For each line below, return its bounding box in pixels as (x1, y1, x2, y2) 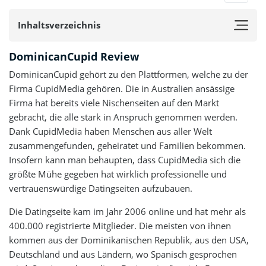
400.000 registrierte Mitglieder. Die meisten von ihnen (9, 220, 231, 232)
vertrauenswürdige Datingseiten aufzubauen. (9, 182, 192, 194)
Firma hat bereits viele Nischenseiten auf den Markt (9, 97, 219, 109)
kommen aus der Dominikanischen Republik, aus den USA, (9, 234, 249, 246)
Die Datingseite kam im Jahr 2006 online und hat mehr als (9, 205, 246, 217)
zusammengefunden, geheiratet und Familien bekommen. (9, 140, 246, 151)
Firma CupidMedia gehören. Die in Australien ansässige (9, 83, 235, 94)
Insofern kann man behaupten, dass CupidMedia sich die (9, 154, 240, 166)
